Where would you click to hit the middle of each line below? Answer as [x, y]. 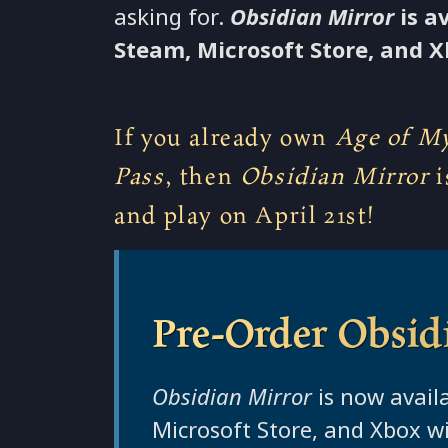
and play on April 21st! [248, 213]
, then [202, 174]
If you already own [224, 135]
